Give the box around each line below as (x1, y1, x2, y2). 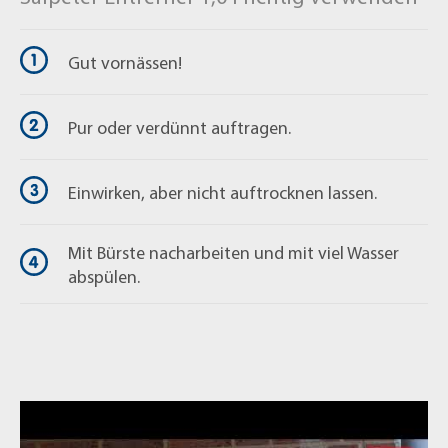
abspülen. (68, 265, 140, 288)
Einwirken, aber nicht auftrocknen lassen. (68, 181, 377, 204)
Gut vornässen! (68, 51, 182, 74)
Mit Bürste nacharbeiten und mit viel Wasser (68, 241, 399, 264)
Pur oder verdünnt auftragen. (68, 116, 291, 139)
